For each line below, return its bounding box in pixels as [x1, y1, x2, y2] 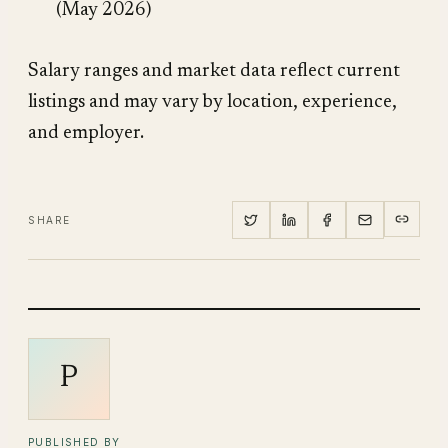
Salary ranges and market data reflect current [28, 61, 400, 81]
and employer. [28, 123, 144, 143]
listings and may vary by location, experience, [28, 92, 397, 112]
